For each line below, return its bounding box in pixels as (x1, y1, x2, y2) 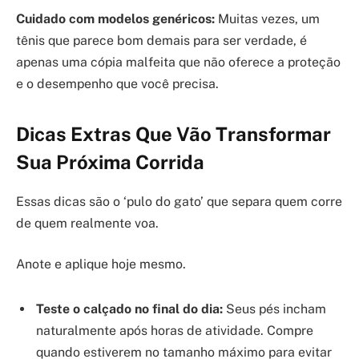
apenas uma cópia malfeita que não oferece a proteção (16, 54, 341, 70)
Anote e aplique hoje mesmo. (16, 256, 186, 272)
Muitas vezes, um (215, 10, 320, 26)
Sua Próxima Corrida (16, 150, 204, 173)
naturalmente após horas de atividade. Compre (36, 322, 313, 338)
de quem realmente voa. (16, 215, 159, 231)
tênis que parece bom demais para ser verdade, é (16, 32, 307, 48)
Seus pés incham (223, 301, 326, 317)
